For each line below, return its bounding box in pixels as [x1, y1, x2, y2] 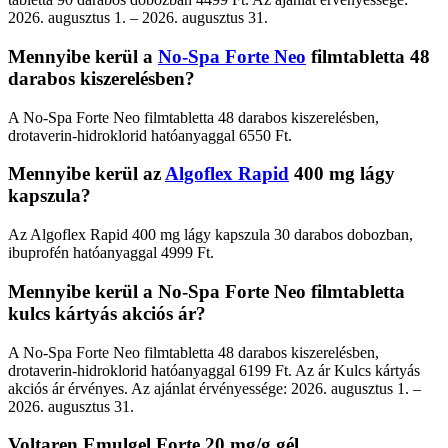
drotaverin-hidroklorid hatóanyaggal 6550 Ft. [8, 126, 292, 144]
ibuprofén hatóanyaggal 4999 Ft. [8, 244, 214, 262]
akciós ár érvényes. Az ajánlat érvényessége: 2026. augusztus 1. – [8, 379, 421, 397]
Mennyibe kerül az [8, 163, 165, 185]
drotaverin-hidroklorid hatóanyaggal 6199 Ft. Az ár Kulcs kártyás [8, 361, 420, 379]
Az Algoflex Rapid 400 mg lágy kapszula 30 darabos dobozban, [8, 226, 413, 244]
